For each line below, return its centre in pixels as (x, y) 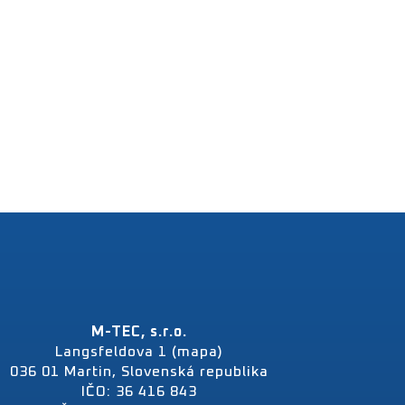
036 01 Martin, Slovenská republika (140, 372)
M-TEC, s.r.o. (140, 332)
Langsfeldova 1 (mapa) (140, 352)
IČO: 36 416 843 (140, 391)
